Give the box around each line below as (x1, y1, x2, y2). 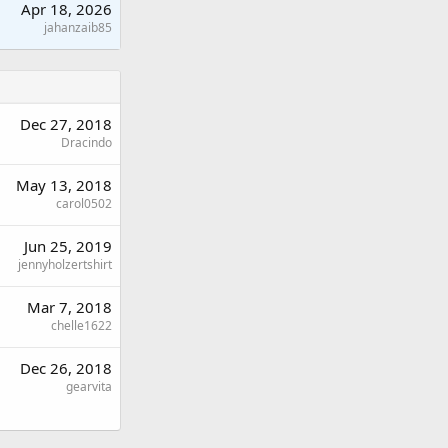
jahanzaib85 (44, 18, 112, 36)
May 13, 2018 (16, 174, 112, 195)
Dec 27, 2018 (20, 113, 112, 134)
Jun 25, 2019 (24, 235, 112, 256)
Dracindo (61, 133, 112, 151)
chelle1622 (51, 316, 112, 334)
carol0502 (56, 194, 112, 212)
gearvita (66, 377, 112, 395)
